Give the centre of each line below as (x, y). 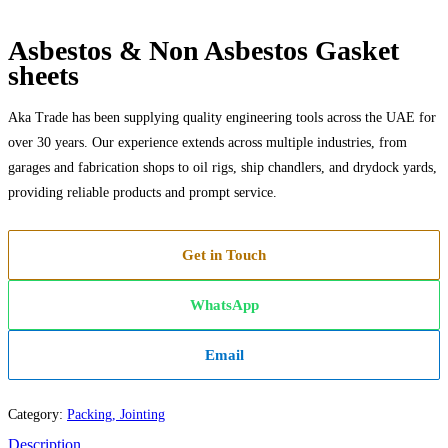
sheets (43, 76)
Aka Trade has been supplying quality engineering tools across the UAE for (222, 118)
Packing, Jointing (116, 415)
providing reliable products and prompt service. (142, 193)
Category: (37, 415)
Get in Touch (224, 255)
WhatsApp (224, 305)
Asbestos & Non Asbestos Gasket (203, 51)
